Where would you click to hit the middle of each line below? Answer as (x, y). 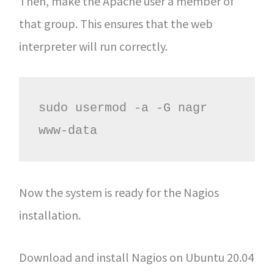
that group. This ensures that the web (116, 24)
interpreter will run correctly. (93, 46)
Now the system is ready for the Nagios (119, 192)
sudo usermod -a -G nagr (123, 108)
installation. (50, 215)
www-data (68, 131)
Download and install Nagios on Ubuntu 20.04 (136, 257)
